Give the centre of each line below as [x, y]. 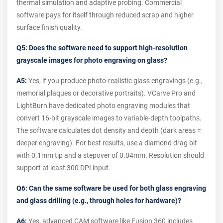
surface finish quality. [49, 27]
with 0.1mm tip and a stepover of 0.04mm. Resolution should [110, 155]
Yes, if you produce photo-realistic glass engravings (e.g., [115, 80]
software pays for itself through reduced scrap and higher [105, 15]
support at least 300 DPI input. [63, 167]
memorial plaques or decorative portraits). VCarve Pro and [106, 93]
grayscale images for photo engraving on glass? [92, 60]
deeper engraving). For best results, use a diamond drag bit [107, 143]
